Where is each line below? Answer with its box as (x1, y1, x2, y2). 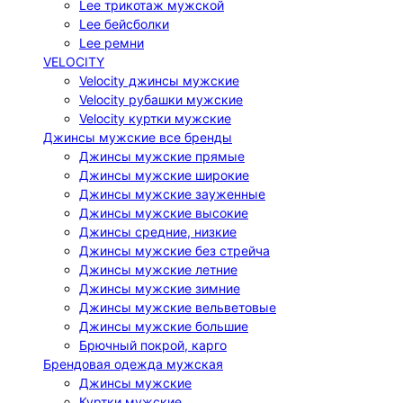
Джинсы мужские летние (79, 262, 237, 277)
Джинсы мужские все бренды (43, 130, 232, 145)
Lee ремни (79, 35, 144, 50)
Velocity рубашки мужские (79, 92, 243, 107)
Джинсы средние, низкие (79, 224, 237, 239)
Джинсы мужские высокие (79, 205, 248, 220)
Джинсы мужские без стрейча (79, 243, 270, 258)
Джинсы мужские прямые (79, 148, 245, 164)
